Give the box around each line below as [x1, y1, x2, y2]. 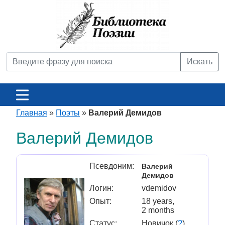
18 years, [142, 197, 174, 205]
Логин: [89, 184, 114, 192]
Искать [187, 57, 212, 66]
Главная [16, 108, 47, 117]
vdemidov [142, 184, 176, 192]
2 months [142, 206, 174, 214]
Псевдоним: [89, 162, 134, 170]
